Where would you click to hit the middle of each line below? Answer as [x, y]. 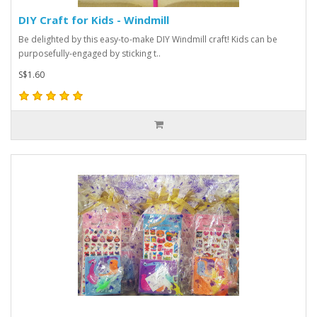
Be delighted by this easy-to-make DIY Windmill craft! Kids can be [148, 39]
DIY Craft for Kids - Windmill [94, 19]
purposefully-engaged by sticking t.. [90, 53]
